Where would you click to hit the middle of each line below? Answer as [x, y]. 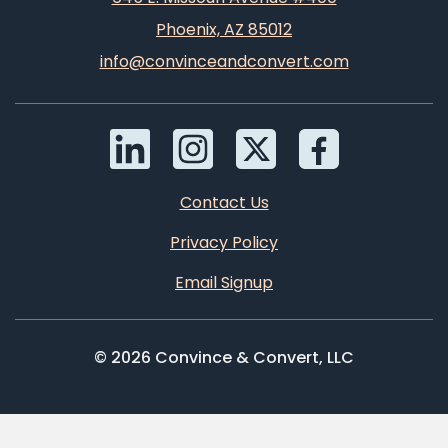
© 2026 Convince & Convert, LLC [224, 357]
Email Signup [224, 282]
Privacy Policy [224, 242]
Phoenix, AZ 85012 [224, 29]
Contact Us [224, 202]
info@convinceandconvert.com [224, 61]
